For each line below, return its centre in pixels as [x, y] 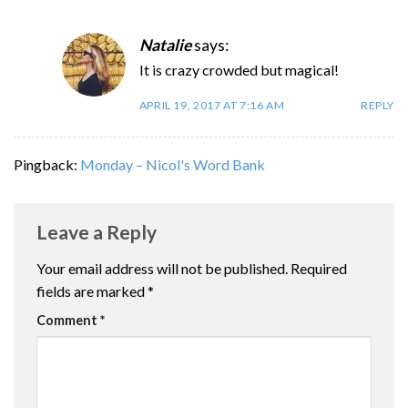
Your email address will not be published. [162, 268]
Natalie [165, 45]
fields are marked [92, 291]
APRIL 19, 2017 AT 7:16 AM [212, 106]
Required [319, 268]
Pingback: [47, 165]
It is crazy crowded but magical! [239, 69]
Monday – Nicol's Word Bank [173, 165]
